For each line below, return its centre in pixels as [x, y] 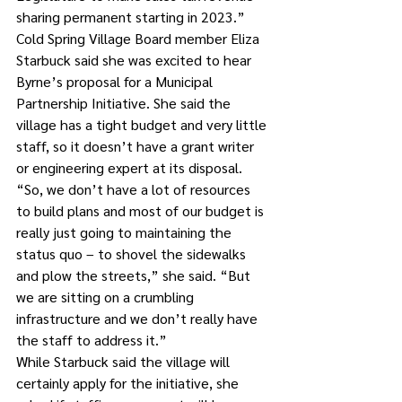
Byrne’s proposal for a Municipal [116, 81]
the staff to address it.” [92, 340]
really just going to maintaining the [126, 232]
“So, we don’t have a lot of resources [135, 189]
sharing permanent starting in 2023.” [131, 17]
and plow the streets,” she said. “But [135, 275]
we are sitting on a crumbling [107, 297]
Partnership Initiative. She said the [125, 103]
